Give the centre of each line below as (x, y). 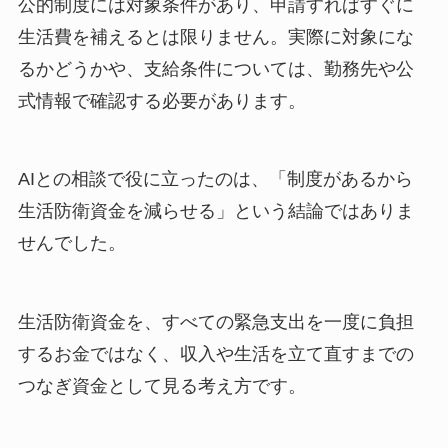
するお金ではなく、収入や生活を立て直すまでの (215, 353)
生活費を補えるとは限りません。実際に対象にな (215, 36)
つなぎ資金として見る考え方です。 (161, 385)
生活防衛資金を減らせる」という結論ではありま (215, 211)
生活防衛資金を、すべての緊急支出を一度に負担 (215, 321)
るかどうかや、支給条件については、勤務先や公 (215, 68)
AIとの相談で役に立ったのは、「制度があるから (215, 179)
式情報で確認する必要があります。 (161, 100)
